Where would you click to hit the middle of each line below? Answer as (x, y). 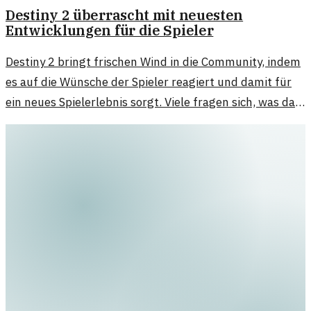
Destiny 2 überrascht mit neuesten (125, 15)
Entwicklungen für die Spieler (110, 31)
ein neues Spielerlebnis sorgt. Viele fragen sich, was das (153, 102)
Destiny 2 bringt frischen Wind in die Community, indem (153, 62)
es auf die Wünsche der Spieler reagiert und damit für (149, 82)
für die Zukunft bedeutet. (74, 123)
